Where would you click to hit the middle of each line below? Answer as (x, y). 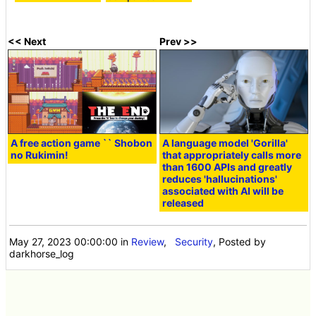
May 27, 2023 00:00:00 (64, 241)
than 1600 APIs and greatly (227, 166)
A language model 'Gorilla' (225, 142)
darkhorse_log (42, 253)
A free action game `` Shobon (82, 142)
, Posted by (240, 241)
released (183, 202)
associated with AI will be (223, 190)
